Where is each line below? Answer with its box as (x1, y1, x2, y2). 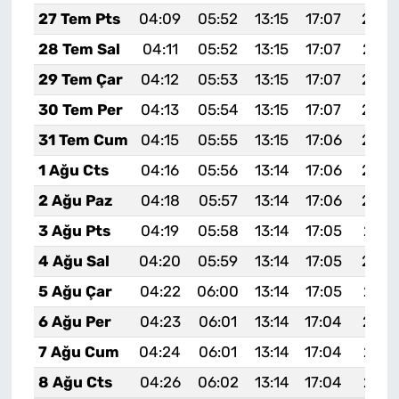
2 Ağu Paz (37, 191, 112, 210)
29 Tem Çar (37, 70, 123, 89)
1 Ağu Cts (37, 161, 109, 180)
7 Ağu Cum (37, 343, 119, 362)
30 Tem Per (37, 101, 123, 119)
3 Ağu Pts (37, 222, 110, 240)
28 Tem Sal (37, 40, 120, 59)
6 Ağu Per (37, 313, 111, 331)
